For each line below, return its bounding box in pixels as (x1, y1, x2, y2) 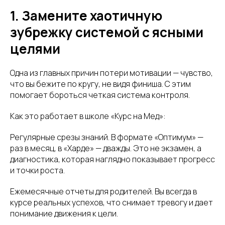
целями (10, 40, 60, 58)
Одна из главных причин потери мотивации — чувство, (10, 67, 213, 79)
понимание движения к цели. (10, 208, 118, 219)
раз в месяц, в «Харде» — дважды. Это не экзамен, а (10, 143, 201, 154)
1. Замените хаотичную (10, 7, 162, 25)
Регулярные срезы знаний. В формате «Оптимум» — (10, 132, 203, 143)
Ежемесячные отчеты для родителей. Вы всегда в (10, 186, 197, 197)
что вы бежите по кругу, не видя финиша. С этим (10, 78, 191, 90)
